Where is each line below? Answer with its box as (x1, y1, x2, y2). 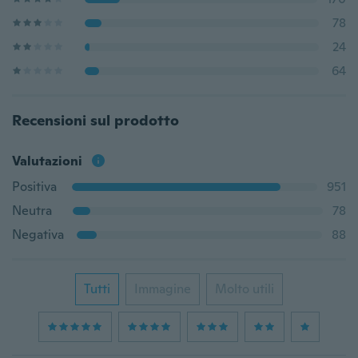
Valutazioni (12, 153, 82, 169)
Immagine (134, 280, 191, 297)
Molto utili (215, 280, 274, 297)
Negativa (12, 226, 64, 243)
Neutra (12, 202, 52, 219)
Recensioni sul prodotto (12, 111, 179, 129)
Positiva (12, 178, 57, 195)
